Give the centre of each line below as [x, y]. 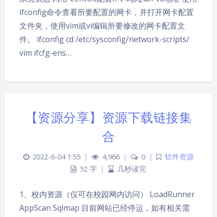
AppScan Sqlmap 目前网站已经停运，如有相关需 [105, 208]
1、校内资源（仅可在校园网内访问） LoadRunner [107, 194]
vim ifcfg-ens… [45, 53]
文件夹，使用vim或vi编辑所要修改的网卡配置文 [102, 25]
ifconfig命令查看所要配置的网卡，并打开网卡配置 [107, 12]
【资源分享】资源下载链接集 [108, 117]
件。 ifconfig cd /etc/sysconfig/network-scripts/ [104, 39]
